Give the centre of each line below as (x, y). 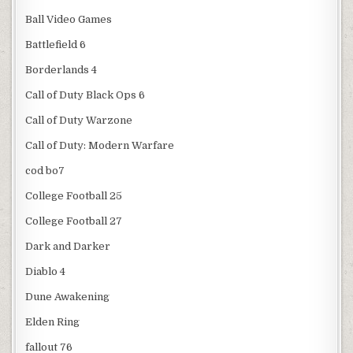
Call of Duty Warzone (79, 121)
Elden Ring (53, 322)
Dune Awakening (68, 297)
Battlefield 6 (56, 45)
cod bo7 (45, 171)
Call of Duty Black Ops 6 (85, 95)
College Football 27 (74, 221)
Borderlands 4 (61, 70)
